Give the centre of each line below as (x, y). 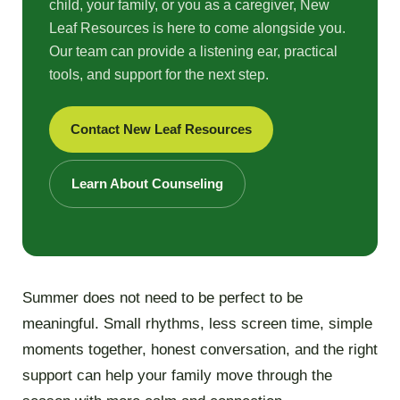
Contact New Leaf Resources (161, 129)
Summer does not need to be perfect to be (162, 298)
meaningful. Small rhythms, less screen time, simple (197, 324)
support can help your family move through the (177, 376)
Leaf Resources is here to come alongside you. (197, 29)
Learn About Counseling (147, 184)
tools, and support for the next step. (158, 75)
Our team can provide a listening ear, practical (193, 52)
